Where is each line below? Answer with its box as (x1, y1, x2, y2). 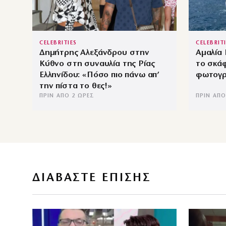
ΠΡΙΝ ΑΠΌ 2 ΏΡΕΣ (39, 93, 95, 99)
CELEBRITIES (39, 40, 77, 46)
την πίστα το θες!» (39, 81, 112, 90)
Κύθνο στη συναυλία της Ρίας (39, 59, 155, 68)
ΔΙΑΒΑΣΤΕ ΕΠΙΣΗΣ (32, 172, 152, 184)
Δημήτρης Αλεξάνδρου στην (39, 48, 149, 57)
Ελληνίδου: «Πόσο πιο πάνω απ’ (39, 70, 160, 79)
